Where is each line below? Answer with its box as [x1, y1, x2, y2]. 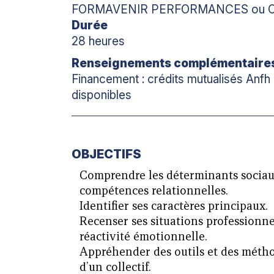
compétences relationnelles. [80, 182, 229, 198]
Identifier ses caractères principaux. [80, 198, 268, 213]
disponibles [72, 87, 132, 102]
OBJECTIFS [72, 146, 142, 161]
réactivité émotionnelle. [80, 228, 208, 243]
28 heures [72, 34, 125, 48]
